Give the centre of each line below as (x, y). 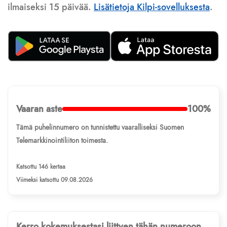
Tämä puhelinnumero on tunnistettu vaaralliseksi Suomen (100, 127)
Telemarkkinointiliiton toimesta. (62, 141)
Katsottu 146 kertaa (41, 167)
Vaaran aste (39, 109)
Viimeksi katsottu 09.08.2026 (54, 180)
